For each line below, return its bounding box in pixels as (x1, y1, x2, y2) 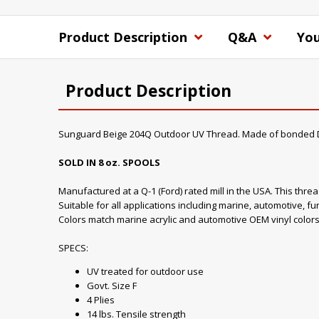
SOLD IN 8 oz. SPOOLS (58, 156, 160, 169)
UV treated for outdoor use (87, 265, 204, 278)
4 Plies (87, 293, 115, 306)
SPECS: (58, 241, 88, 254)
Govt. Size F (87, 279, 137, 292)
